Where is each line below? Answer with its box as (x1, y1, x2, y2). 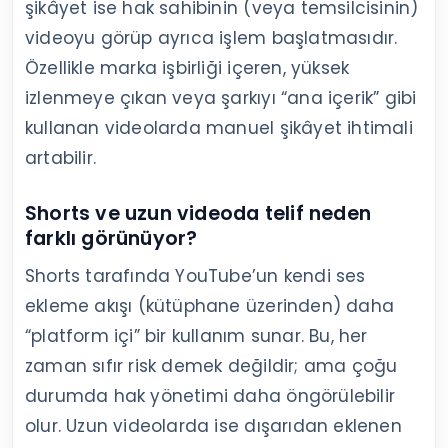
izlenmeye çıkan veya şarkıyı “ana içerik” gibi (25, 85, 417, 110)
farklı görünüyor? (25, 224, 198, 252)
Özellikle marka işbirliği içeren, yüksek (25, 55, 350, 80)
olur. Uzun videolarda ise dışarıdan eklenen (25, 413, 402, 438)
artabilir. (25, 145, 97, 170)
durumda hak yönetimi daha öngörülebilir (25, 383, 395, 408)
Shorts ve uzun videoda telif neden (25, 199, 371, 227)
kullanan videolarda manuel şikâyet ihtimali (25, 115, 413, 140)
